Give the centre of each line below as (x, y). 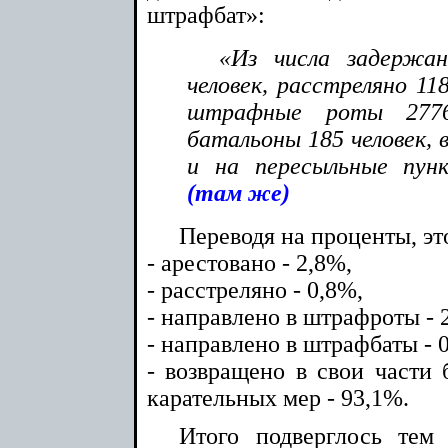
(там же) (238, 192)
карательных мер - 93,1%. (278, 397)
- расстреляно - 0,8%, (255, 289)
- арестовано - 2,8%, (249, 262)
